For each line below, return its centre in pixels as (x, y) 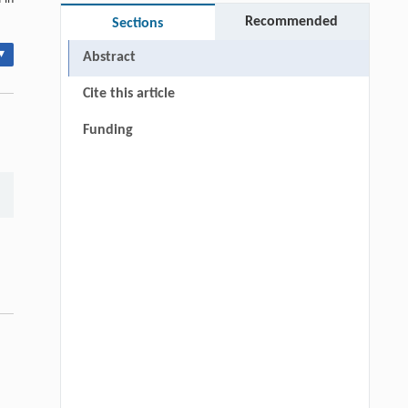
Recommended (292, 22)
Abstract (109, 58)
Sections (138, 24)
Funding (107, 131)
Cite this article (128, 94)
